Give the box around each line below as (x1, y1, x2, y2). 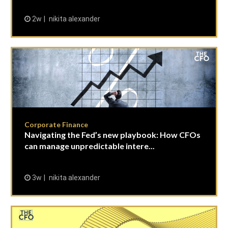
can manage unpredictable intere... (24, 141, 155, 151)
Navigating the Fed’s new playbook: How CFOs (24, 130, 201, 139)
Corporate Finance (24, 120, 88, 129)
